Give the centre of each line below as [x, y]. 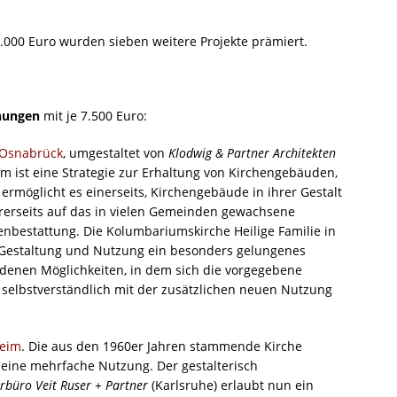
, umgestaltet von [116, 153]
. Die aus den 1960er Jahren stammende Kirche [162, 346]
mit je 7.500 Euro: [95, 116]
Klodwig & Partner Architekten [252, 153]
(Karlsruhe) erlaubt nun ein [231, 385]
